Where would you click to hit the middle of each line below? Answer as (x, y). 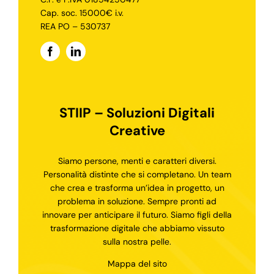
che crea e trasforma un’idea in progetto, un (137, 187)
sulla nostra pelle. (137, 241)
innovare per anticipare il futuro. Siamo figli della (137, 214)
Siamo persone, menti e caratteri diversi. (137, 161)
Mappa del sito (137, 263)
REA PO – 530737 (75, 26)
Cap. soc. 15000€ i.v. (82, 13)
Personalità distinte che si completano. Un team (137, 174)
